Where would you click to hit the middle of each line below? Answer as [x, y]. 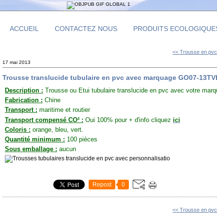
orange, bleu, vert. [57, 130]
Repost [102, 185]
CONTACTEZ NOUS [86, 29]
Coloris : [18, 130]
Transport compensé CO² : [44, 120]
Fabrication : [24, 100]
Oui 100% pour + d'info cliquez [127, 120]
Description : [24, 91]
